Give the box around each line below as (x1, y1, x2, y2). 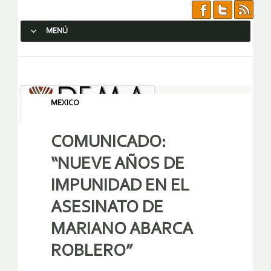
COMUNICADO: (51, 134, 166, 152)
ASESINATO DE (51, 199, 163, 217)
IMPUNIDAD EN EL (51, 177, 189, 195)
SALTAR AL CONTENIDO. (26, 48, 114, 57)
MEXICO (51, 99, 79, 107)
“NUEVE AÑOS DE (51, 155, 184, 174)
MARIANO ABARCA (51, 221, 193, 239)
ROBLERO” (51, 243, 132, 261)
